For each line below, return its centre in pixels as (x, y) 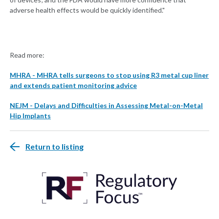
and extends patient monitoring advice (73, 86)
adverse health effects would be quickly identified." (87, 10)
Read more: (27, 55)
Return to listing (55, 147)
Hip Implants (30, 116)
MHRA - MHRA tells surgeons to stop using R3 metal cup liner (109, 75)
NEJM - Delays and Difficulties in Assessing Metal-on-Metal (106, 106)
